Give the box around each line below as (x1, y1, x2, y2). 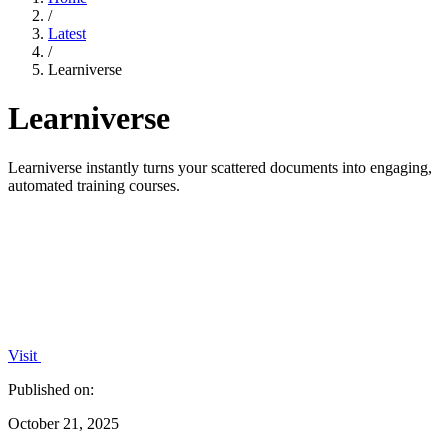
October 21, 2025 (8, 414, 119, 432)
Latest (48, 25, 86, 42)
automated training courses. (8, 176, 180, 194)
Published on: (8, 380, 94, 398)
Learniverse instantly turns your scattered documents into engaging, (8, 158, 432, 176)
